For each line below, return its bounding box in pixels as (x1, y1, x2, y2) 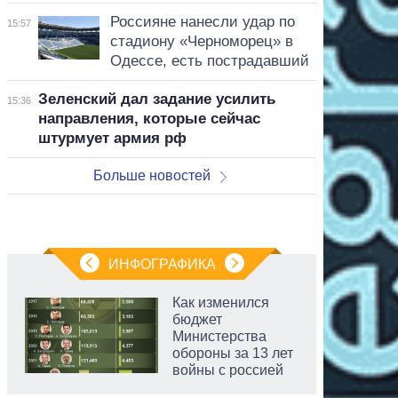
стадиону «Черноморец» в (109, 32, 293, 50)
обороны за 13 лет (172, 345, 293, 361)
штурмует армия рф (37, 129, 187, 147)
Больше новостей (93, 167, 211, 183)
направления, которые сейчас (37, 109, 260, 127)
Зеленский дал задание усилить (37, 90, 275, 107)
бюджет (172, 311, 222, 327)
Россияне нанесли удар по (109, 12, 295, 30)
